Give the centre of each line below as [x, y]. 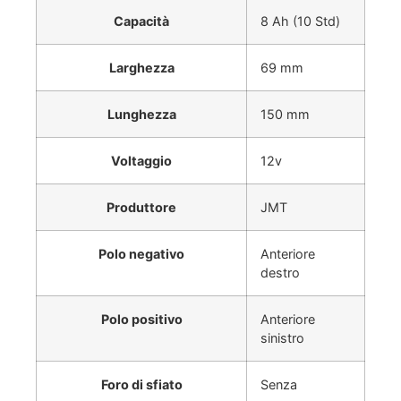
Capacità [141, 21]
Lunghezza [141, 114]
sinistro [282, 337]
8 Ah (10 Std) [300, 21]
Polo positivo [141, 319]
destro [280, 272]
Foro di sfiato [141, 384]
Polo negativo [141, 253]
